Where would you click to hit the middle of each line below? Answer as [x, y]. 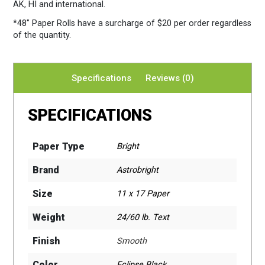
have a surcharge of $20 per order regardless [165, 23]
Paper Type [59, 146]
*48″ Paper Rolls [46, 23]
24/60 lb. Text [143, 217]
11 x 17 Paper [143, 193]
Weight [49, 217]
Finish [46, 241]
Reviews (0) [169, 78]
